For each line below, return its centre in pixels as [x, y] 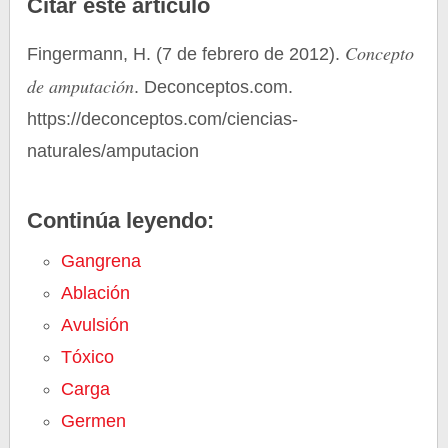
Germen [94, 421]
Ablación [96, 293]
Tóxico [88, 357]
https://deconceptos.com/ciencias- [163, 119]
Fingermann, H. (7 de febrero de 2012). [186, 54]
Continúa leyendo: [121, 220]
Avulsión [95, 325]
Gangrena [101, 261]
